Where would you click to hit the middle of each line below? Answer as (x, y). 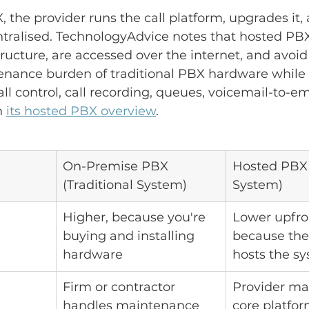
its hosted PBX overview (81, 111)
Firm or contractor (121, 287)
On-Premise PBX (117, 167)
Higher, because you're (136, 218)
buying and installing (130, 236)
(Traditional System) (125, 185)
